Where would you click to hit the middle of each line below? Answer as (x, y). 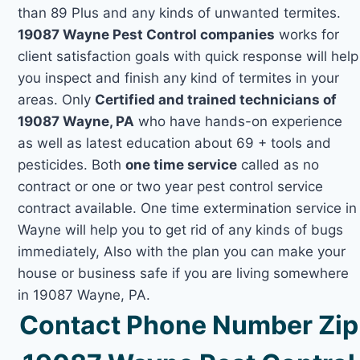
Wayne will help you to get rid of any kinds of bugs (181, 229)
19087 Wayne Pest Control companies (147, 34)
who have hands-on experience (239, 121)
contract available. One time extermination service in (188, 208)
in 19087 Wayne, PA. (84, 295)
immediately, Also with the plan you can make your (182, 251)
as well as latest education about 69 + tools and (175, 143)
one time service (182, 164)
